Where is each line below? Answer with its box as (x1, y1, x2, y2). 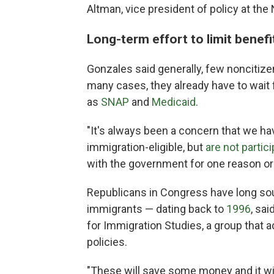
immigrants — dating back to (87, 202, 226, 215)
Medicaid (152, 95, 196, 108)
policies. (87, 235, 127, 248)
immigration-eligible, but (87, 141, 206, 154)
